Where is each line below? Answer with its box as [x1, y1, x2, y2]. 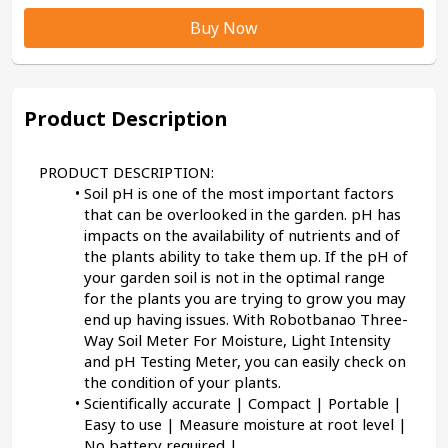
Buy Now [190, 17, 258, 39]
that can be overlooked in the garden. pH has [84, 204, 401, 224]
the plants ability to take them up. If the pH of [84, 246, 408, 266]
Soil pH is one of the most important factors [84, 183, 394, 203]
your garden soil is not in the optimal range [84, 267, 385, 287]
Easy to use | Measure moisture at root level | [84, 414, 407, 434]
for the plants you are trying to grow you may [84, 288, 406, 308]
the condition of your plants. [84, 372, 281, 392]
